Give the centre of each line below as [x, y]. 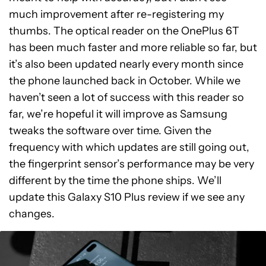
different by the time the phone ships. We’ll [115, 180]
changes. [32, 213]
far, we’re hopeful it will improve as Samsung [118, 114]
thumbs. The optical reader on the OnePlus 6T [124, 31]
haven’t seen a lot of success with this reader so [126, 97]
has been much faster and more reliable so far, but [133, 47]
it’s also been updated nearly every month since [126, 64]
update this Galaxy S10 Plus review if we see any [127, 197]
